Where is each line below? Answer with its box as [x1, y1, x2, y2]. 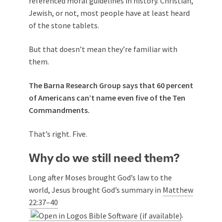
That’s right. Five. [29, 129, 87, 139]
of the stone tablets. [29, 20, 99, 30]
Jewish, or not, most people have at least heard [29, 8, 190, 18]
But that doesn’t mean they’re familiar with [29, 44, 177, 54]
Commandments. [29, 105, 90, 115]
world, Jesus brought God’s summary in [29, 185, 163, 195]
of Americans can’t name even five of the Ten [29, 93, 185, 103]
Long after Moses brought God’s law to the [29, 172, 172, 182]
